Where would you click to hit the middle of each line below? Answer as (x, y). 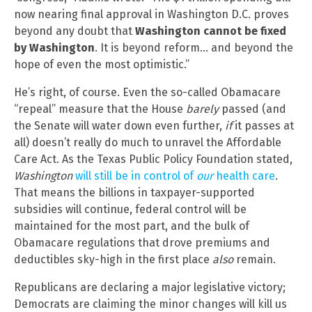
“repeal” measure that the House (100, 109)
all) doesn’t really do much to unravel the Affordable (148, 143)
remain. (256, 260)
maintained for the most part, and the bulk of (132, 226)
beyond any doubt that (75, 31)
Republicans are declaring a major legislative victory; (150, 288)
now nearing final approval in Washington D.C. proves (151, 15)
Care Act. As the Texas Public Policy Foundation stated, (153, 159)
